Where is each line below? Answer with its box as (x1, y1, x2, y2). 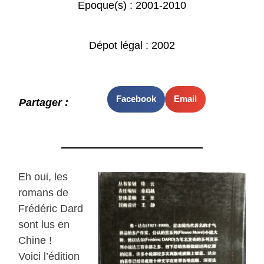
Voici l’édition (18, 250, 80, 263)
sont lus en (18, 219, 70, 231)
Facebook (115, 94, 156, 104)
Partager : (19, 97, 69, 109)
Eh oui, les (18, 171, 68, 183)
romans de (18, 187, 69, 199)
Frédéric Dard (18, 203, 84, 215)
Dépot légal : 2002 (89, 39, 175, 51)
